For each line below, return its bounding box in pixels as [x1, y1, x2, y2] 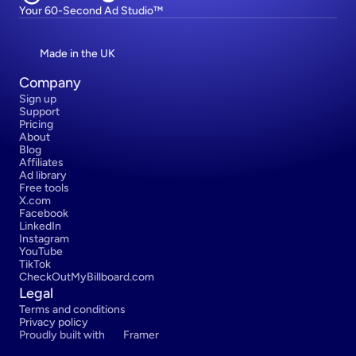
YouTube [19, 245, 63, 258]
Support [19, 105, 60, 118]
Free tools [19, 181, 69, 195]
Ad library [19, 168, 67, 182]
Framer [123, 328, 159, 342]
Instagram [19, 232, 69, 246]
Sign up [19, 92, 56, 106]
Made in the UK [40, 47, 115, 60]
